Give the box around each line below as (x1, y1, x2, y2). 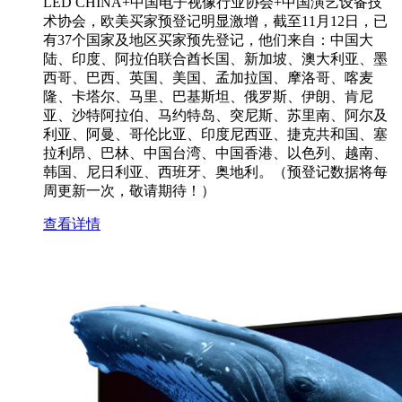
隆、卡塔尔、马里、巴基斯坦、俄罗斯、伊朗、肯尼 (43, 88, 373, 104)
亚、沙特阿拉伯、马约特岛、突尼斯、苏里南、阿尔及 (43, 107, 388, 123)
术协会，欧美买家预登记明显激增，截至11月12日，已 (43, 13, 388, 29)
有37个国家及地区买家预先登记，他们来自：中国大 (43, 31, 373, 48)
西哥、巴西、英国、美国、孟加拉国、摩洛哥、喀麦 (43, 69, 373, 85)
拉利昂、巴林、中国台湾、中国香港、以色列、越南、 (43, 144, 388, 161)
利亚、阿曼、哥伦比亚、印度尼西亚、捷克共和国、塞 (43, 126, 388, 142)
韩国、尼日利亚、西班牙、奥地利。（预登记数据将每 (43, 163, 388, 179)
